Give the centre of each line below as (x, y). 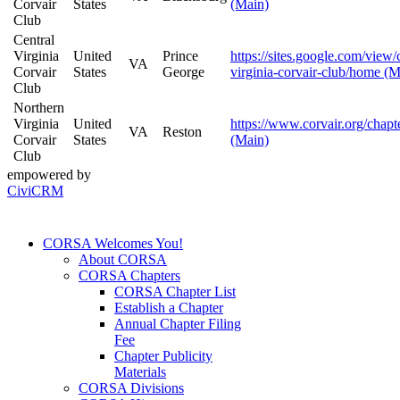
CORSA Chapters (129, 276)
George (183, 72)
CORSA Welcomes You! (113, 244)
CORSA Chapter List (175, 292)
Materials (140, 372)
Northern (39, 108)
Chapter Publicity (163, 356)
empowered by (49, 175)
